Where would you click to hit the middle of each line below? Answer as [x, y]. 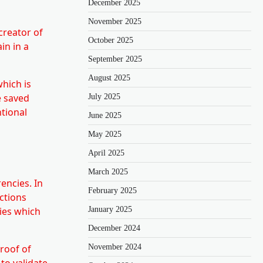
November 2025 [115, 21]
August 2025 [109, 77]
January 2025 [110, 209]
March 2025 [108, 171]
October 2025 [111, 40]
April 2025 [106, 153]
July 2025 [104, 96]
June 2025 [105, 115]
